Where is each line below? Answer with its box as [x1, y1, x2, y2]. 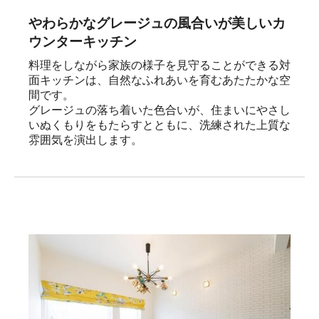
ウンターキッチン [28, 34, 137, 50]
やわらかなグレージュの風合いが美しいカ [28, 16, 286, 31]
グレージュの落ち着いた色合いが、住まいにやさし [28, 104, 291, 117]
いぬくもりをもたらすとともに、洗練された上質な [28, 119, 291, 132]
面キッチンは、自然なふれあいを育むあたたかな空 [28, 74, 291, 87]
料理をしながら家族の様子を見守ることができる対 [28, 59, 291, 72]
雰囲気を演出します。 [28, 134, 142, 147]
